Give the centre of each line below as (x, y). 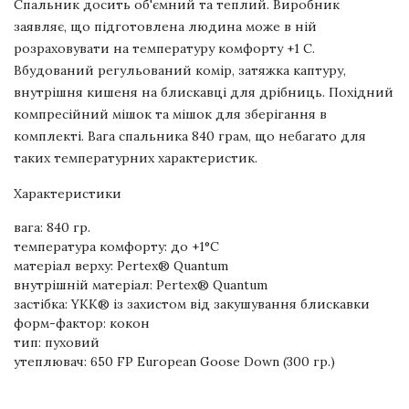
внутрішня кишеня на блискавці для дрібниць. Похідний (204, 92)
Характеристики (68, 193)
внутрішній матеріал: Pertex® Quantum (141, 284)
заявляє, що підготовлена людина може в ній (165, 26)
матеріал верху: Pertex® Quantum (121, 265)
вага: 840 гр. (52, 227)
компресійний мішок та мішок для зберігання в (170, 114)
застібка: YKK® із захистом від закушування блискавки (192, 304)
